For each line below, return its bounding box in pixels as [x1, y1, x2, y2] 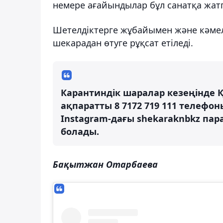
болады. [61, 125, 99, 137]
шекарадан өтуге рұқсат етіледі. [53, 36, 193, 49]
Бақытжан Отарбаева [53, 158, 158, 170]
